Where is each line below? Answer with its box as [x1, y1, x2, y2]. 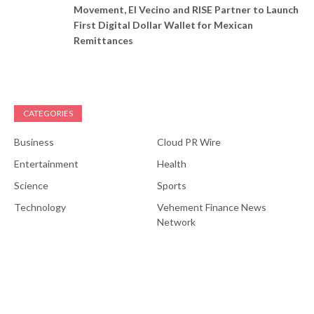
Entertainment [14, 158, 78, 170]
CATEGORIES [23, 108, 73, 119]
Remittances [74, 34, 133, 47]
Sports [157, 179, 186, 192]
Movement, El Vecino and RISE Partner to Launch [74, 4, 299, 16]
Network [157, 216, 196, 228]
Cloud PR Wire [157, 136, 221, 149]
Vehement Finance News [157, 201, 266, 214]
